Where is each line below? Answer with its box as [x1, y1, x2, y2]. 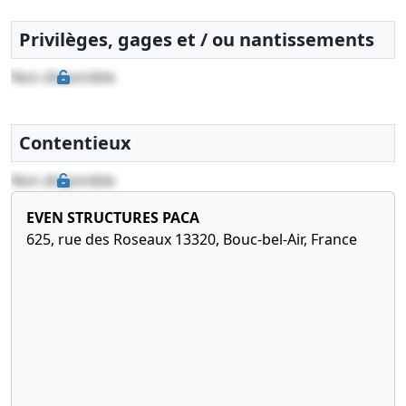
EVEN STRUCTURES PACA [26, 208, 199, 228]
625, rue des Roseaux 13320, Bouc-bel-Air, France [26, 229, 357, 250]
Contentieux [19, 130, 131, 156]
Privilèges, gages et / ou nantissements [19, 27, 374, 53]
